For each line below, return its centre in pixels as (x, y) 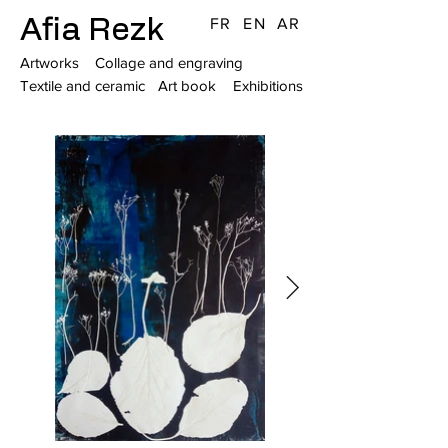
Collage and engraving (169, 62)
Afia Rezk (92, 30)
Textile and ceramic (82, 85)
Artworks (49, 62)
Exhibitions (268, 85)
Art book (187, 85)
